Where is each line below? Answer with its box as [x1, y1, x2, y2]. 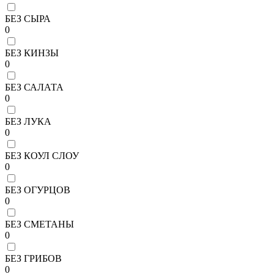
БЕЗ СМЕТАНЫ [5, 218, 74, 229]
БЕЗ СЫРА [5, 13, 51, 24]
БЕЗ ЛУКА [5, 116, 51, 127]
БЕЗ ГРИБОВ [5, 253, 62, 264]
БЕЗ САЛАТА [5, 81, 64, 92]
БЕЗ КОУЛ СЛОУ [5, 150, 79, 161]
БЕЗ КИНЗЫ [5, 47, 59, 58]
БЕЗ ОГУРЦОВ [5, 184, 70, 195]
